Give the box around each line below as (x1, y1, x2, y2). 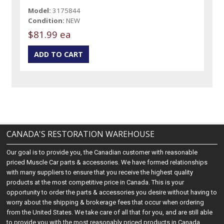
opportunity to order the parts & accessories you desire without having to (6, 188, 217, 196)
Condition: (28, 15, 65, 25)
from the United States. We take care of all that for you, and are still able (6, 208, 213, 216)
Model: (28, 5, 51, 15)
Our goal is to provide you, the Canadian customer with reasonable (6, 148, 198, 156)
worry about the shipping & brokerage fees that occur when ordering (6, 198, 204, 206)
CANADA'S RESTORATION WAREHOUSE (6, 128, 155, 140)
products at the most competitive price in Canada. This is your (6, 178, 184, 186)
